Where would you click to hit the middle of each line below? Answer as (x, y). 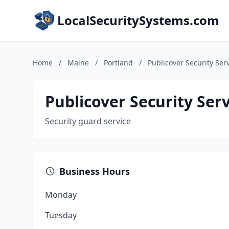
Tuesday (61, 215)
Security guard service (88, 121)
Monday (61, 195)
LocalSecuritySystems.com (138, 20)
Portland (118, 63)
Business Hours (95, 171)
